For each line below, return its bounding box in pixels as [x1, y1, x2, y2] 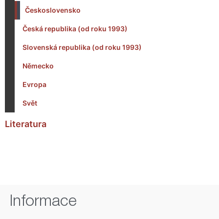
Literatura [5, 119, 46, 130]
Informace [10, 195, 77, 211]
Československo [25, 6, 81, 15]
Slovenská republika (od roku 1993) [22, 43, 142, 52]
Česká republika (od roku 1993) [22, 24, 128, 33]
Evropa [22, 80, 46, 89]
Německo [22, 62, 54, 70]
